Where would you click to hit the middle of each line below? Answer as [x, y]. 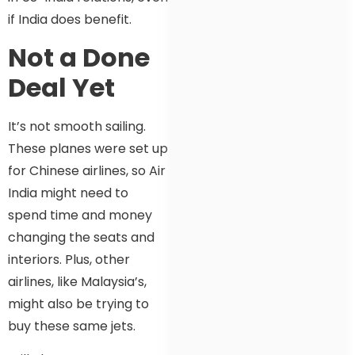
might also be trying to [78, 303]
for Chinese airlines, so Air [87, 170]
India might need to [68, 193]
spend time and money [80, 215]
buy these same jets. [72, 326]
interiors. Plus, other [69, 259]
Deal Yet [61, 87]
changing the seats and [81, 237]
